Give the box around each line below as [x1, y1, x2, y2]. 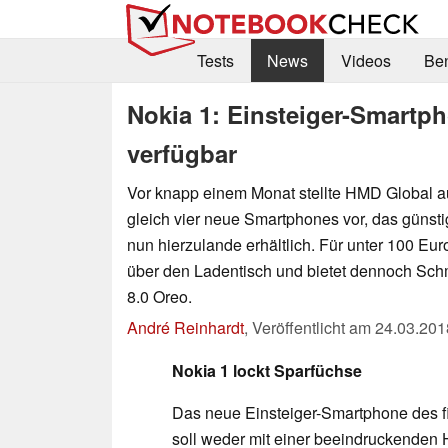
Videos [340, 49, 391, 73]
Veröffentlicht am [252, 315, 375, 339]
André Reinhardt [127, 315, 244, 339]
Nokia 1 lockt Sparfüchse [172, 358, 362, 382]
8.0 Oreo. [127, 284, 192, 308]
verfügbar [127, 135, 237, 170]
